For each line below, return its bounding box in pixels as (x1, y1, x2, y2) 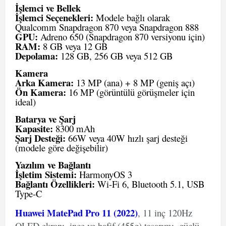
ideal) (15, 95, 36, 108)
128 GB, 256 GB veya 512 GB (58, 49, 173, 62)
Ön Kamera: (15, 85, 66, 99)
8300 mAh (53, 122, 95, 135)
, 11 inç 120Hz (138, 206, 192, 219)
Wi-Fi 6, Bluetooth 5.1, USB (95, 178, 204, 190)
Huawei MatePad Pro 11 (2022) (15, 206, 138, 219)
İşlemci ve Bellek (15, 1, 81, 15)
